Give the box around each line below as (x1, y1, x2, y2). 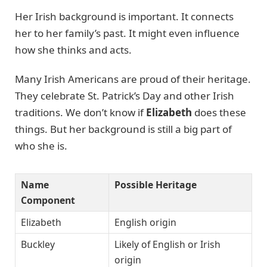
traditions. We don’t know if (15, 105, 146, 119)
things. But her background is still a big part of (15, 122, 232, 136)
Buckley (21, 238, 55, 252)
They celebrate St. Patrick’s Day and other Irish (15, 88, 234, 103)
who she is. (15, 138, 67, 153)
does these (192, 105, 246, 119)
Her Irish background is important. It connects (15, 10, 234, 24)
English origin (114, 216, 176, 229)
